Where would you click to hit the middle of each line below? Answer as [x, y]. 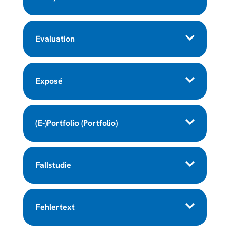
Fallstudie [53, 165]
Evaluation [55, 39]
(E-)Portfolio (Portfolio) [76, 123]
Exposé [49, 81]
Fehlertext [55, 207]
